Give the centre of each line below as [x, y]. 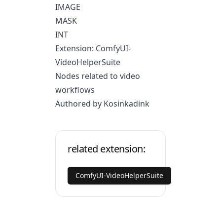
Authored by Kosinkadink [102, 104]
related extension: [106, 149]
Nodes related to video [98, 76]
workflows [75, 90]
